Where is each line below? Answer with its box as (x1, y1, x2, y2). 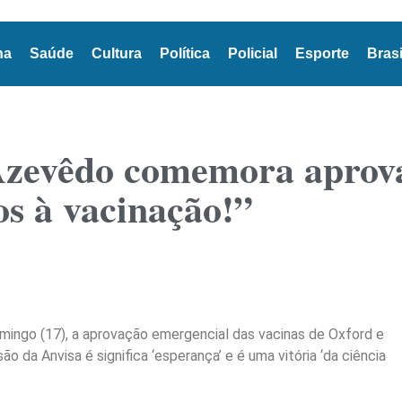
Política (159, 46, 210, 61)
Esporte (294, 46, 349, 61)
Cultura (91, 46, 142, 61)
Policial (227, 46, 277, 61)
